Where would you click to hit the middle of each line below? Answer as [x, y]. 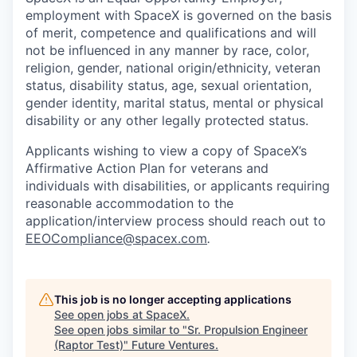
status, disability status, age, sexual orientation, [169, 86]
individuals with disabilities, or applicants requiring [178, 186]
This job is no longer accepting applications [173, 300]
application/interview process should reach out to [176, 221]
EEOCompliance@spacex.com [116, 239]
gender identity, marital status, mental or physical [175, 103]
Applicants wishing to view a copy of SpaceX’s [166, 151]
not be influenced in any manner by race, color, [167, 51]
